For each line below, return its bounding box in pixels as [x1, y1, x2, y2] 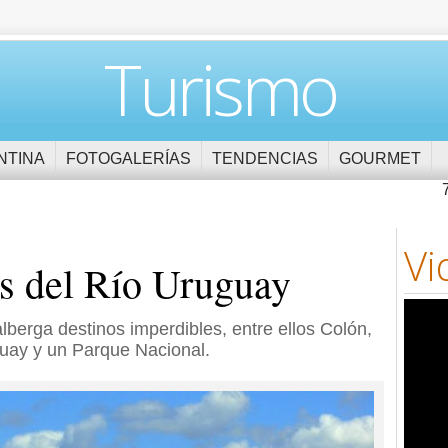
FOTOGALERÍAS [66, 150, 191, 167]
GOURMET [339, 150, 421, 167]
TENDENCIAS [212, 150, 318, 167]
